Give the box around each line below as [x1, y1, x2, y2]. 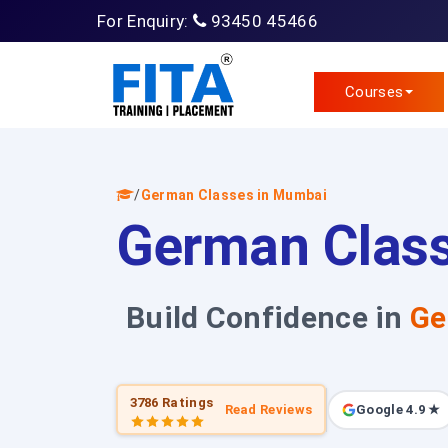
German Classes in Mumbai [140, 187, 327, 203]
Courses [345, 83, 404, 101]
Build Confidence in [126, 300, 410, 335]
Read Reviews [224, 402, 313, 417]
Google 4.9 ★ [356, 402, 441, 417]
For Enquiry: [97, 11, 193, 31]
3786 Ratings [129, 394, 214, 410]
